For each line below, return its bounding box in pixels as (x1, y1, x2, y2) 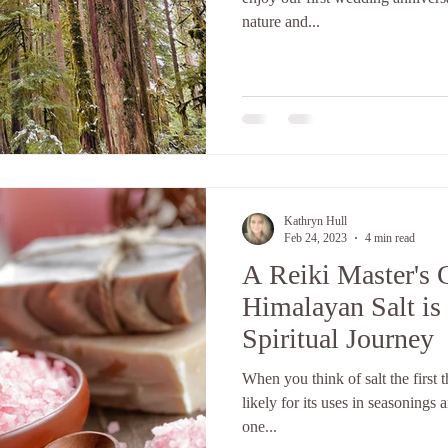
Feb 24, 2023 (284, 230, 347, 245)
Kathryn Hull (284, 213, 347, 228)
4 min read (365, 230, 415, 245)
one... (242, 417, 277, 435)
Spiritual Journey (242, 322, 434, 354)
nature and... (242, 13, 320, 30)
